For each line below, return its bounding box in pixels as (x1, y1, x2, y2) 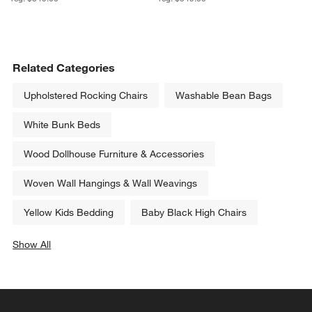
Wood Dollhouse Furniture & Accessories (24, 147, 205, 160)
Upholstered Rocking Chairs (24, 88, 148, 102)
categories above (31, 251, 109, 265)
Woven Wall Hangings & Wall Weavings (24, 176, 198, 189)
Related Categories (13, 60, 116, 75)
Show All (13, 237, 52, 251)
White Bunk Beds (24, 118, 101, 131)
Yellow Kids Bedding (24, 205, 114, 219)
